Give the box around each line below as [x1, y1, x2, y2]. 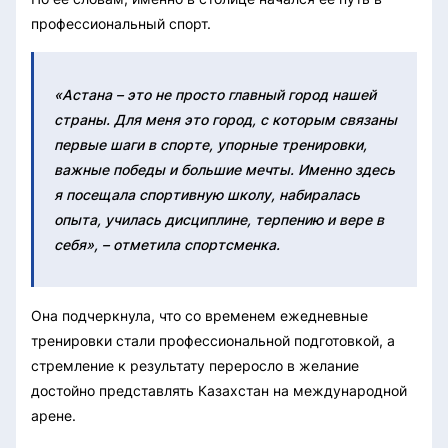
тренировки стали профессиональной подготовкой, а [31, 331, 395, 349]
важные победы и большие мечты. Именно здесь [54, 160, 395, 178]
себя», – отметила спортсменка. [54, 235, 280, 253]
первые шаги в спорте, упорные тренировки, [54, 135, 367, 153]
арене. [31, 406, 76, 424]
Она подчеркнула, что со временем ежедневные [31, 306, 368, 324]
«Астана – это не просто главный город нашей [54, 85, 376, 103]
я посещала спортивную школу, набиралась [54, 185, 360, 203]
